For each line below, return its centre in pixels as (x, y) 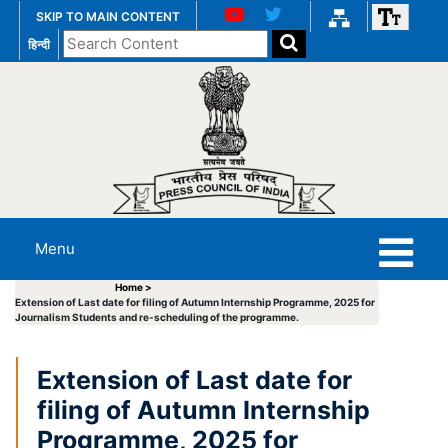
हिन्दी (39, 44)
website (90, 83)
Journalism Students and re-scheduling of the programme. (157, 316)
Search (87, 39)
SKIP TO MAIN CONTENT (108, 17)
